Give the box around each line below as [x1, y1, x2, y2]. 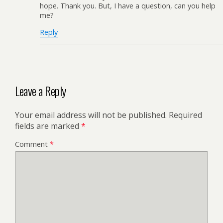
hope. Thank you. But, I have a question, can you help [40, 1, 216, 11]
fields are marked [15, 120, 81, 131]
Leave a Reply [15, 82, 66, 100]
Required [169, 110, 202, 120]
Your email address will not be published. [15, 110, 167, 120]
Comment [15, 139, 50, 149]
